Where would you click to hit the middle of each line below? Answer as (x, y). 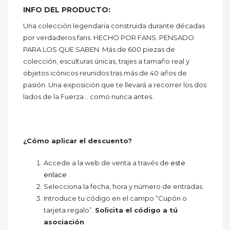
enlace (55, 175)
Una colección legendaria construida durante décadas (114, 26)
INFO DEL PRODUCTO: (67, 10)
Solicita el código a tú (136, 210)
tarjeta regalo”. (69, 210)
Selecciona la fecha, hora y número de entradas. (124, 187)
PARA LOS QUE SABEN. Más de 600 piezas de (99, 50)
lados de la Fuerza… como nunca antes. (88, 97)
